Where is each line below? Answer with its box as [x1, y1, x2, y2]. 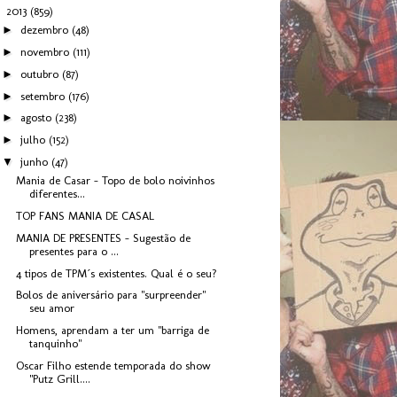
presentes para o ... [29, 244, 120, 258]
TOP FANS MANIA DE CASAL [16, 209, 155, 223]
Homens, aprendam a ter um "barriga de [16, 323, 210, 338]
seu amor [29, 301, 75, 315]
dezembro [19, 23, 72, 37]
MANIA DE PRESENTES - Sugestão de [16, 230, 191, 245]
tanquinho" [29, 337, 82, 351]
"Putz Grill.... [29, 371, 91, 385]
